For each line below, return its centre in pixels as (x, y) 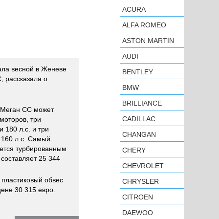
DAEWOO (138, 213)
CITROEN (138, 197)
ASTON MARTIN (148, 41)
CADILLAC (139, 119)
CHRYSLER (141, 181)
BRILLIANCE (142, 103)
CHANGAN (139, 134)
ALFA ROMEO (144, 25)
